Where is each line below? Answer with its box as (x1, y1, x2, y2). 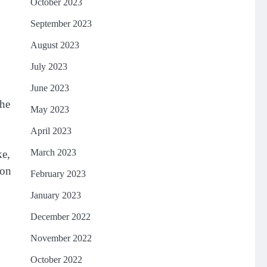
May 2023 (30, 104, 69, 114)
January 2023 (30, 190, 81, 200)
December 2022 (30, 212, 91, 222)
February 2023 (30, 169, 86, 179)
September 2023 (30, 18, 92, 29)
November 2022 (30, 233, 92, 243)
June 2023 (30, 83, 69, 93)
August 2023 (30, 40, 79, 50)
